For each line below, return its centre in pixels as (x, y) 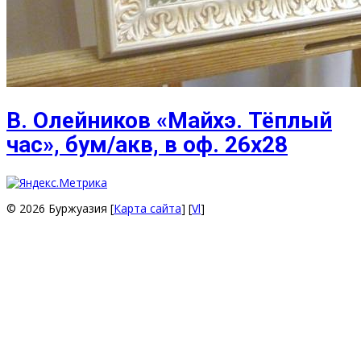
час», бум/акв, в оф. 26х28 (147, 145)
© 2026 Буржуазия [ (60, 209)
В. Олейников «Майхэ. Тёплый (169, 121)
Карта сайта (147, 209)
